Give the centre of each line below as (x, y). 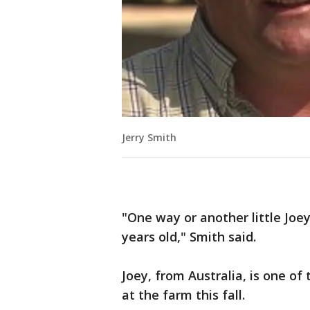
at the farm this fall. (183, 295)
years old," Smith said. (189, 237)
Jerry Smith (149, 138)
